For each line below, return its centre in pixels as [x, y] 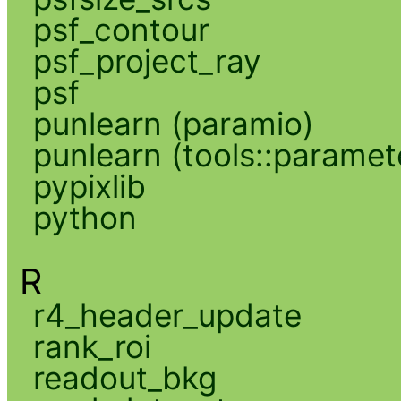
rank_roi [92, 346]
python [85, 217]
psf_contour [121, 29]
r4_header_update [167, 315]
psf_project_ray [147, 60]
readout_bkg [124, 377]
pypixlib [89, 186]
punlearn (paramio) [173, 123]
